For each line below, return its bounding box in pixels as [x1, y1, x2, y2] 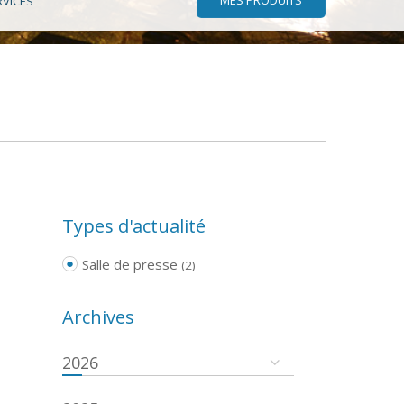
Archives [61, 304, 134, 329]
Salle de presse [82, 254, 178, 273]
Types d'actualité [61, 213, 206, 238]
